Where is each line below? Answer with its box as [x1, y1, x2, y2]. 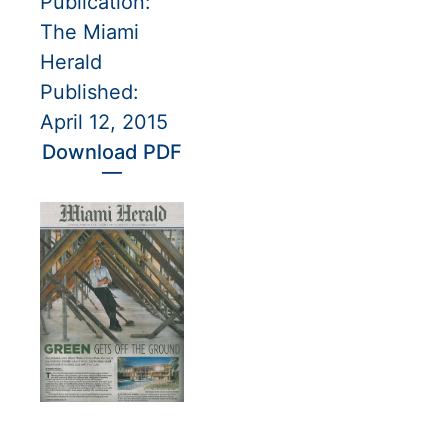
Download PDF [42, 139, 182, 164]
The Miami [40, 19, 139, 44]
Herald [40, 49, 102, 74]
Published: [40, 79, 139, 104]
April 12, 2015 [40, 109, 168, 134]
